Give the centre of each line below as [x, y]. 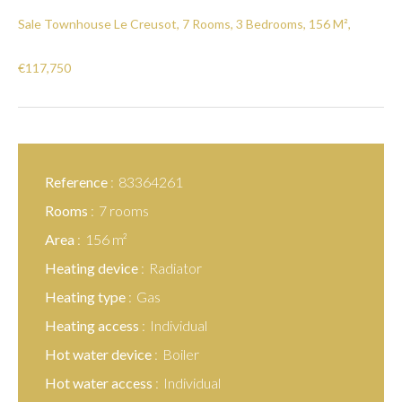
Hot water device [100, 354]
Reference [78, 182]
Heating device [93, 268]
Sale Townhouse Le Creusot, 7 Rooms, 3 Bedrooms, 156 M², [184, 24]
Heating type [87, 297]
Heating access [93, 325]
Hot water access [100, 383]
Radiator [175, 268]
